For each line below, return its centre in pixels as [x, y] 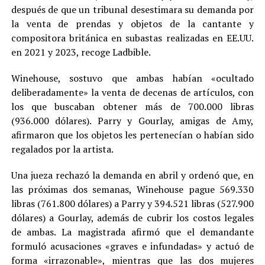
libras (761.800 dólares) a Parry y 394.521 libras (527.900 [132, 203]
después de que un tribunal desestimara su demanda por [132, 9]
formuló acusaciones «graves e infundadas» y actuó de [132, 246]
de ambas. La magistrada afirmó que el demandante [132, 232]
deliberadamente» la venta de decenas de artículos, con [132, 92]
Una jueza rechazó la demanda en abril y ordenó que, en [132, 175]
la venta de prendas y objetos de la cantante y [132, 23]
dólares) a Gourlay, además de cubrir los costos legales [132, 217]
